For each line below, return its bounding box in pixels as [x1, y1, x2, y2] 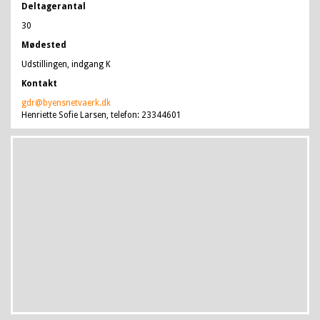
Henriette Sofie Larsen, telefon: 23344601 [21, 110, 181, 120]
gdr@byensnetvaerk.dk [21, 98, 111, 108]
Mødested [21, 40, 66, 50]
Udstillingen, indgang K [21, 59, 111, 69]
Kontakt [21, 79, 57, 89]
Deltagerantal [21, 1, 86, 11]
